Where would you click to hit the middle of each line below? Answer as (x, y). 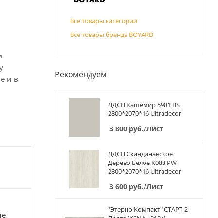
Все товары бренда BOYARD (112, 35)
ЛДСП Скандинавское (140, 154)
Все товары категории (104, 21)
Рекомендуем (81, 75)
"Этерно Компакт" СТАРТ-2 (148, 209)
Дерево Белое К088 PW (142, 163)
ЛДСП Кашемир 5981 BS (144, 105)
